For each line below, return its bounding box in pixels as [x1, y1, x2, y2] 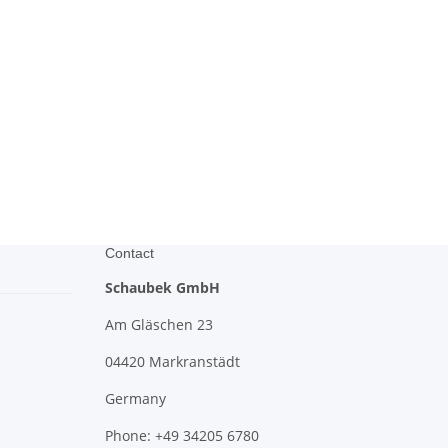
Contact [104, 245, 154, 261]
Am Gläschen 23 [104, 315, 213, 334]
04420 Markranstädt [104, 352, 240, 371]
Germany [104, 389, 166, 408]
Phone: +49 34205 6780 [104, 426, 259, 445]
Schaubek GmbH [104, 278, 220, 297]
